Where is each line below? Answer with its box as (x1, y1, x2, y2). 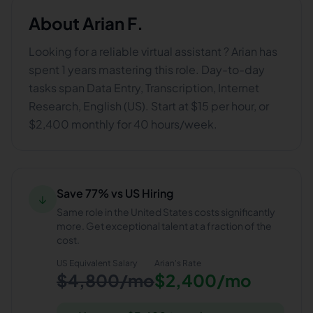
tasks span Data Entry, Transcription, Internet (29, 80, 259, 95)
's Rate (175, 258, 201, 268)
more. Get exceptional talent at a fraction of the (57, 219, 272, 232)
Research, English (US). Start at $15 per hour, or (29, 99, 269, 113)
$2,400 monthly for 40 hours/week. (29, 117, 217, 131)
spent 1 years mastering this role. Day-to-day (29, 62, 265, 77)
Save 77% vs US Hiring (57, 186, 173, 201)
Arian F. (82, 13, 143, 34)
